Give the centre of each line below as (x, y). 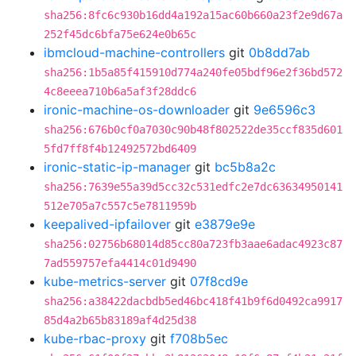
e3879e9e (225, 224)
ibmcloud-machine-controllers (134, 52)
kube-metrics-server (105, 281)
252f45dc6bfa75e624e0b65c (120, 34)
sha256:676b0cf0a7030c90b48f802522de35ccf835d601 (193, 130)
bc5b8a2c (245, 167)
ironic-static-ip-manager (117, 167)
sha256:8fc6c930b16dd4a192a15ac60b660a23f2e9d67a (193, 15)
